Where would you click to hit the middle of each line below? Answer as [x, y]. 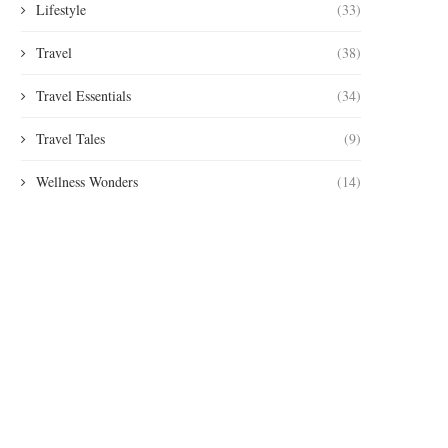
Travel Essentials [83, 96]
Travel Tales [70, 139]
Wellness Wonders [87, 182]
